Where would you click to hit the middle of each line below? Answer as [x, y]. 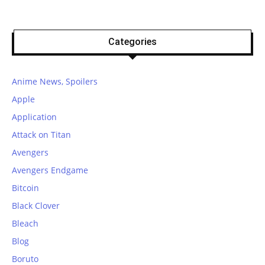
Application [34, 117]
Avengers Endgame [50, 170]
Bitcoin [25, 188]
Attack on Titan [41, 134]
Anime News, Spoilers [55, 81]
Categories [132, 41]
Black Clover [36, 205]
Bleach [25, 223]
